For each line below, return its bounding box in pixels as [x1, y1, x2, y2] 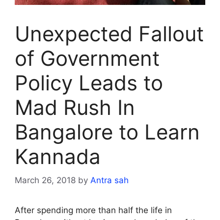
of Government [15, 45, 160, 71]
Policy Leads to [15, 70, 163, 95]
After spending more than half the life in [15, 205, 172, 216]
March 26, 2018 [15, 175, 76, 186]
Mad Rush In [15, 94, 135, 120]
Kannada [15, 143, 101, 169]
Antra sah [90, 175, 129, 186]
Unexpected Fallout [15, 21, 204, 46]
